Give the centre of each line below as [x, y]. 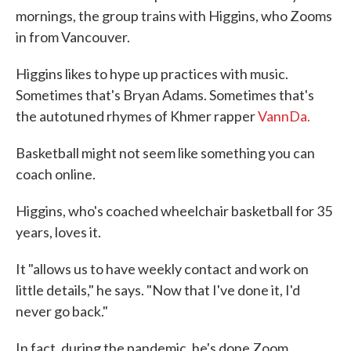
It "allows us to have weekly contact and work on [162, 269]
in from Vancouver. [73, 37]
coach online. [56, 174]
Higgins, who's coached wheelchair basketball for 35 [174, 211]
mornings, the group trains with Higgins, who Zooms [174, 16]
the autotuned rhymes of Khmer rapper [137, 116]
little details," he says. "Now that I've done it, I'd [158, 290]
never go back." [62, 311]
